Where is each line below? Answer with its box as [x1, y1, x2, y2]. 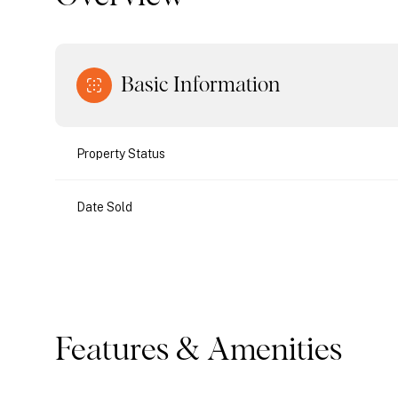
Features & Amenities [55, 335, 342, 367]
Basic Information [121, 75, 281, 96]
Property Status [76, 147, 165, 161]
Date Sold [76, 200, 132, 214]
